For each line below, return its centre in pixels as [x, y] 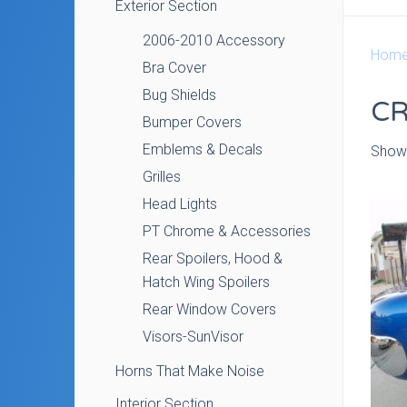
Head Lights [180, 204]
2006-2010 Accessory [214, 40]
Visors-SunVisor [193, 337]
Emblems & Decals [203, 149]
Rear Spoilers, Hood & [213, 258]
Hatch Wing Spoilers [206, 282]
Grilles [162, 177]
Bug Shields [179, 95]
